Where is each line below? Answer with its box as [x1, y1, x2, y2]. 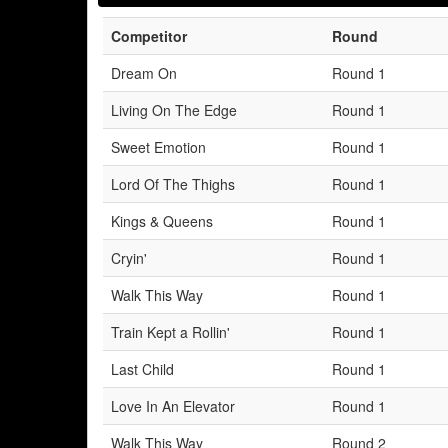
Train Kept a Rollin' [111, 322, 230, 342]
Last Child [111, 359, 174, 379]
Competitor [111, 26, 187, 46]
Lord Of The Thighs [111, 174, 235, 194]
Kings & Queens [111, 211, 213, 231]
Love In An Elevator [111, 396, 235, 416]
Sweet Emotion [111, 137, 206, 157]
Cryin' [111, 248, 147, 268]
